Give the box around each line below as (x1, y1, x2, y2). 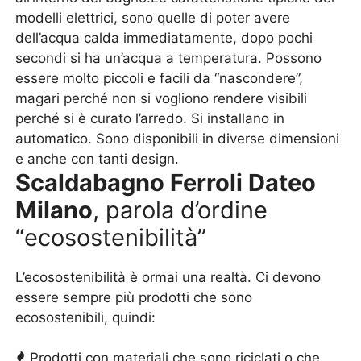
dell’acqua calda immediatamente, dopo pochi (15, 30, 313, 46)
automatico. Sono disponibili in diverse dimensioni (15, 131, 340, 147)
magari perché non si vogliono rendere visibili (15, 90, 308, 106)
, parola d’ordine (93, 196, 268, 224)
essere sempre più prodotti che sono (15, 289, 253, 305)
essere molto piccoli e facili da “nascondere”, (15, 70, 304, 86)
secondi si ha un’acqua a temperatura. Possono (15, 50, 322, 66)
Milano (15, 196, 93, 224)
